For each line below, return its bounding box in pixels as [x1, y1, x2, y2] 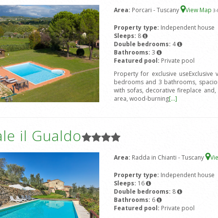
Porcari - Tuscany [131, 6, 181, 15]
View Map [185, 6, 213, 15]
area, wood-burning [113, 94, 169, 103]
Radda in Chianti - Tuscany [131, 153, 205, 162]
